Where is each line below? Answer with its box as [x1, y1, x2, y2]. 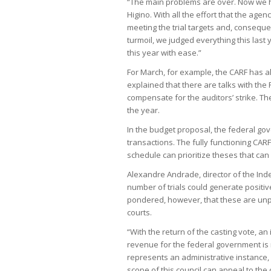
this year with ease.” [127, 47, 201, 58]
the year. [127, 104, 160, 116]
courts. [127, 206, 152, 218]
